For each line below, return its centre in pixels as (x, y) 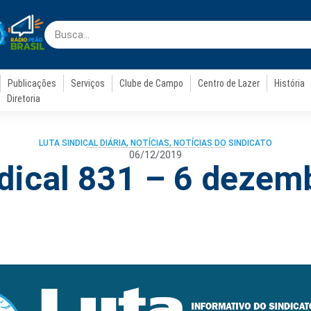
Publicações (32, 83)
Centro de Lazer (229, 83)
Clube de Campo (152, 83)
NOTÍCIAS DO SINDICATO (223, 143)
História (290, 83)
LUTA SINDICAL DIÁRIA (83, 143)
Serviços (88, 83)
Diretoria (23, 99)
